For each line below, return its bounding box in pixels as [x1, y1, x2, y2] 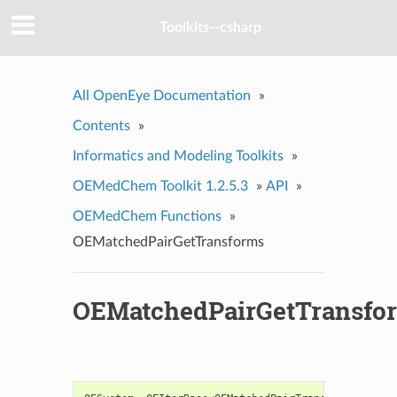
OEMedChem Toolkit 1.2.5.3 [72, 178, 248, 193]
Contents [72, 118, 130, 133]
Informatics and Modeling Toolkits [72, 148, 284, 163]
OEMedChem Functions [72, 208, 222, 223]
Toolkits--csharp [159, 20, 261, 35]
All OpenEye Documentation [72, 88, 251, 103]
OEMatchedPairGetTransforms [72, 234, 264, 249]
